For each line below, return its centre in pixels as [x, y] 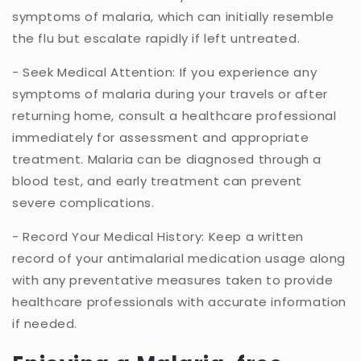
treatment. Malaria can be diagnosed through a [167, 159]
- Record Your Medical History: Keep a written [158, 236]
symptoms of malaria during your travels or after [170, 93]
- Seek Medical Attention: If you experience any [165, 72]
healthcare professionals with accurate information [180, 301]
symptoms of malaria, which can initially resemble [173, 16]
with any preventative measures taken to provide [173, 280]
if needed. [45, 323]
